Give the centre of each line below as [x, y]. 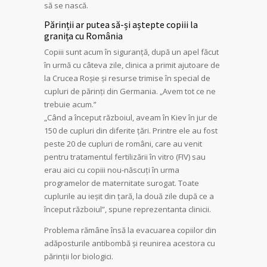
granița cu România [83, 35]
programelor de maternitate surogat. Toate [122, 183]
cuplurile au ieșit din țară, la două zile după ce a [129, 196]
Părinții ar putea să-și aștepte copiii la [121, 24]
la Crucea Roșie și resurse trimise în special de [127, 78]
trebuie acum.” [70, 104]
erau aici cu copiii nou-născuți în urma [112, 170]
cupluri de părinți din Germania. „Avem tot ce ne [130, 91]
